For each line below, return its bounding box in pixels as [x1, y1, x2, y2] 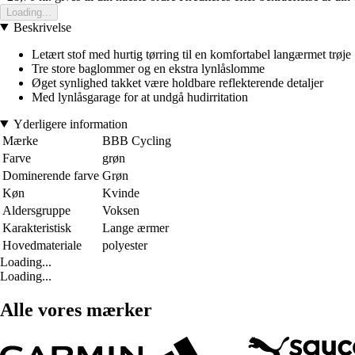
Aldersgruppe [2, 203, 71, 217]
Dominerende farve [2, 168, 99, 182]
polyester [102, 238, 147, 252]
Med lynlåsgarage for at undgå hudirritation [32, 90, 248, 104]
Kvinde [102, 185, 139, 200]
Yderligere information [13, 116, 128, 131]
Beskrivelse [13, 20, 71, 34]
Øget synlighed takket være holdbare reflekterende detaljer [32, 75, 323, 90]
